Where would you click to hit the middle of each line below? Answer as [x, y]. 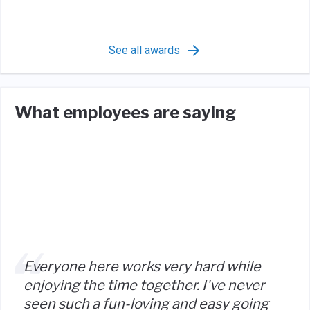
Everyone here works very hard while [142, 266]
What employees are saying [125, 112]
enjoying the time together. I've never [144, 285]
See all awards [144, 50]
